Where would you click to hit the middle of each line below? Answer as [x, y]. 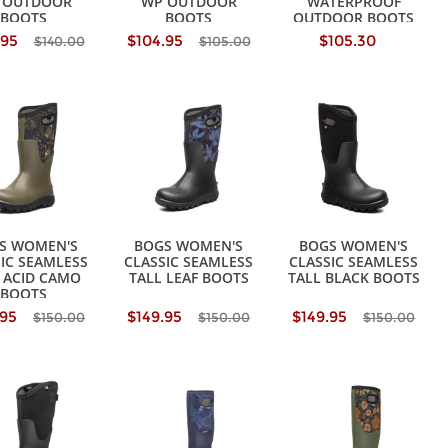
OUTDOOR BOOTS [354, 18]
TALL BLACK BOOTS [353, 278]
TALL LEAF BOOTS [188, 278]
